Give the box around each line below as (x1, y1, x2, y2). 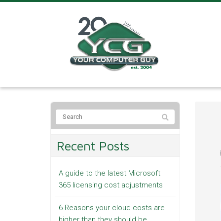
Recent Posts (57, 138, 129, 153)
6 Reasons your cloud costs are (59, 203, 165, 212)
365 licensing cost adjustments (59, 180, 163, 189)
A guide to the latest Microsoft (59, 168, 160, 178)
